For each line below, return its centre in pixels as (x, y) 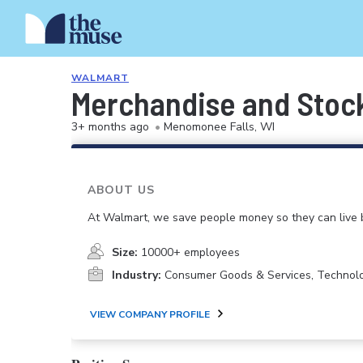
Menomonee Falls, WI (219, 127)
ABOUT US (121, 190)
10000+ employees (190, 253)
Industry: (137, 275)
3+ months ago (110, 127)
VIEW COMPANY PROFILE (150, 314)
